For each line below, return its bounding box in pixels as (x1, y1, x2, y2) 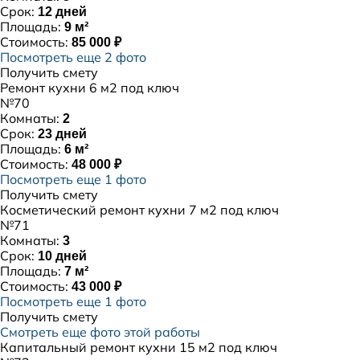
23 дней (38, 127, 87, 141)
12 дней (38, 5, 87, 18)
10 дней (38, 249, 87, 263)
